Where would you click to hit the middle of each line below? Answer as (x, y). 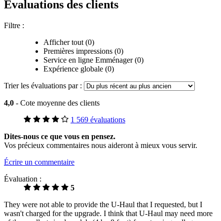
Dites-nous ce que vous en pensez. (60, 136)
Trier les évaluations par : (44, 85)
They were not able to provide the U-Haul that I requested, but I (103, 204)
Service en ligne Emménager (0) (93, 60)
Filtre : (14, 25)
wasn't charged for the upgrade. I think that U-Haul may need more (108, 213)
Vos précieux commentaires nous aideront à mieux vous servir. (101, 145)
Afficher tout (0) (69, 42)
